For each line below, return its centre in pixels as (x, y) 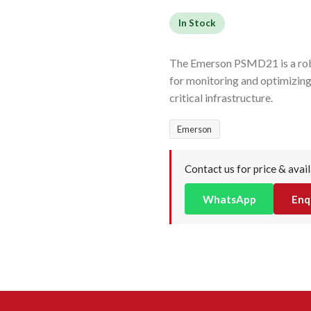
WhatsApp (229, 199)
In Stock (197, 23)
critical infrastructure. (221, 97)
